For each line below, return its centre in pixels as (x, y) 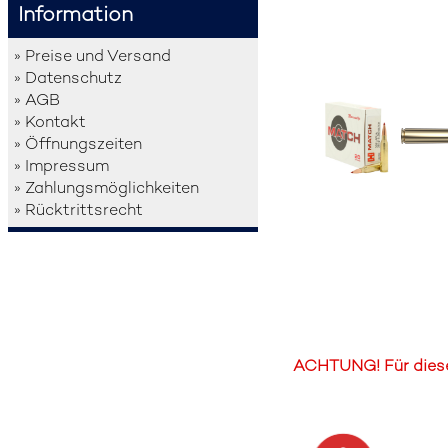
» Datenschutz (68, 77)
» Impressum (62, 165)
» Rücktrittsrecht (79, 209)
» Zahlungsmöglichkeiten (107, 187)
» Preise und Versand (93, 55)
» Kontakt (50, 121)
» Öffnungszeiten (78, 143)
